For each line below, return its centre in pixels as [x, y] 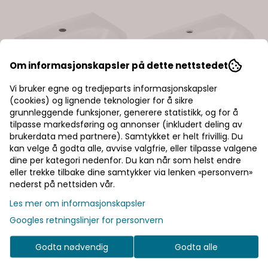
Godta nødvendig [72, 247]
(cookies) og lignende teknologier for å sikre [101, 100]
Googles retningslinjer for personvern [86, 220]
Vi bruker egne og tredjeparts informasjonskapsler [113, 88]
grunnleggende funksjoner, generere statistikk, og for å [124, 112]
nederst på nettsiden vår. [62, 184]
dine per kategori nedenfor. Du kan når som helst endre [125, 160]
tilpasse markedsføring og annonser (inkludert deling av [126, 124]
